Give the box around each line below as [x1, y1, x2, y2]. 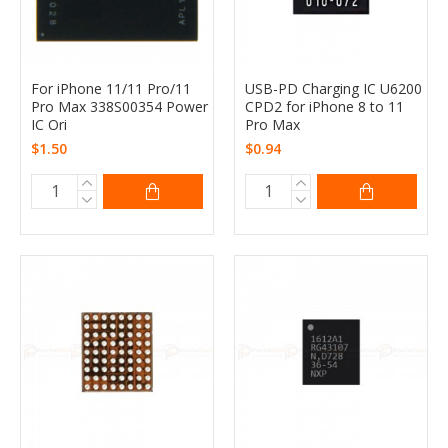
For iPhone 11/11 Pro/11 [31, 78, 191, 98]
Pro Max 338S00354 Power [31, 96, 208, 116]
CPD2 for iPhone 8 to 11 [244, 96, 404, 116]
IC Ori [31, 114, 67, 134]
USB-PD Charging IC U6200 [244, 78, 422, 98]
